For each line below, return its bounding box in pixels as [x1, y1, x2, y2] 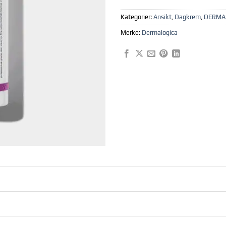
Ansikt [153, 13, 172, 21]
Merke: [121, 28, 142, 36]
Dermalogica [142, 28, 178, 36]
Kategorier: [121, 13, 153, 21]
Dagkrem [175, 13, 201, 21]
